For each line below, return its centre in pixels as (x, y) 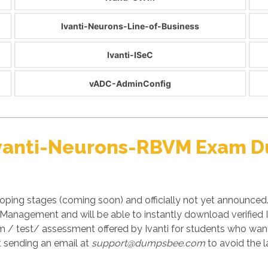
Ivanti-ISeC (130, 54)
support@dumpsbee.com (148, 243)
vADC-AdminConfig (130, 83)
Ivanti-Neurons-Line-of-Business (130, 26)
